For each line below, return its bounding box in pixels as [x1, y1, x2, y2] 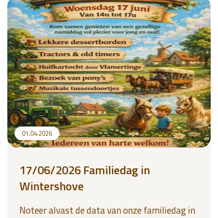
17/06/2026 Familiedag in [19, 161, 150, 179]
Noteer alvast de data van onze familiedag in [19, 203, 195, 217]
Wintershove [19, 177, 84, 195]
